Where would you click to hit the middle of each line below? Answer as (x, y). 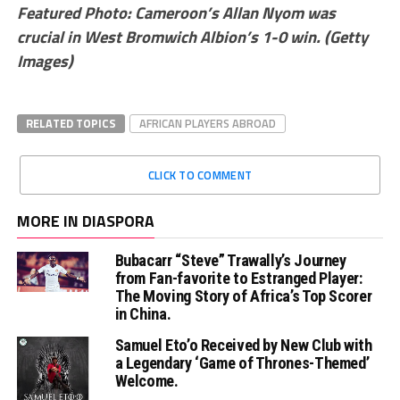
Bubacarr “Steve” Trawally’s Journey (230, 261)
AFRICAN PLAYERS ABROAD (207, 124)
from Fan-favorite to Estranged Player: (238, 279)
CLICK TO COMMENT (200, 175)
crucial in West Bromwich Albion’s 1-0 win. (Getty (192, 37)
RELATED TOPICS (71, 124)
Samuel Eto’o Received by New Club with (243, 346)
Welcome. (146, 381)
